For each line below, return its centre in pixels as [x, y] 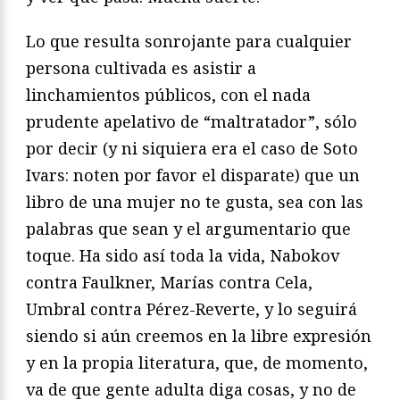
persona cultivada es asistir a [141, 67]
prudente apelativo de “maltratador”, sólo [192, 121]
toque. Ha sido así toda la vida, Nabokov [183, 255]
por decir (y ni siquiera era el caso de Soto [192, 148]
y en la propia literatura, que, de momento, [197, 362]
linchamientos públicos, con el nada [168, 94]
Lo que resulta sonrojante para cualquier [189, 41]
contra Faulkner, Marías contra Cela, [169, 282]
